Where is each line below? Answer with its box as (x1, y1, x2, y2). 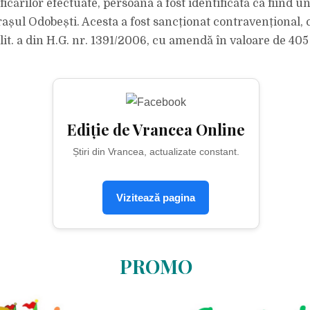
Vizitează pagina (116, 192, 196, 203)
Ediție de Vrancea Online (66, 119, 245, 140)
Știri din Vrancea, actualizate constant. (72, 146, 239, 157)
